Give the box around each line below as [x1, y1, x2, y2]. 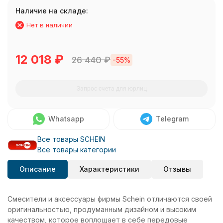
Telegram [156, 114, 189, 123]
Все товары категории [37, 145, 116, 154]
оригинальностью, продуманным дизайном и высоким [7, 205, 196, 214]
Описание [19, 165, 56, 174]
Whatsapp [48, 114, 84, 123]
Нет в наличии [26, 21, 73, 29]
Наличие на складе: [15, 6, 88, 15]
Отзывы [163, 165, 191, 174]
